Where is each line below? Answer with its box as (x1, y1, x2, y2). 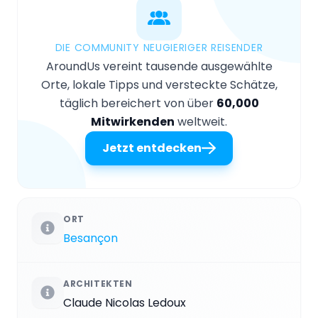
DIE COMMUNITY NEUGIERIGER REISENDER (55, 40, 263, 55)
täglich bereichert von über (59, 94, 216, 111)
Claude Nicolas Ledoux (63, 294, 186, 311)
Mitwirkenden (91, 113, 175, 130)
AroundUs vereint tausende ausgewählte (45, 57, 273, 75)
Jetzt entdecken (102, 139, 202, 156)
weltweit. (175, 113, 227, 130)
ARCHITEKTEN (63, 277, 133, 290)
